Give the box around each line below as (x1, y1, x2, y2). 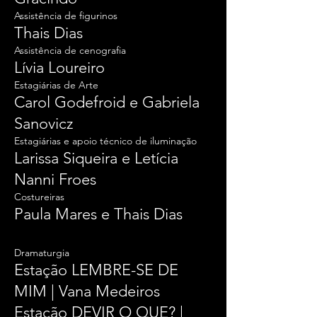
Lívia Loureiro (14, 58, 105, 77)
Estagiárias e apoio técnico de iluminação (14, 134, 197, 147)
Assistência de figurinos (14, 9, 117, 22)
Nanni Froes (14, 170, 96, 189)
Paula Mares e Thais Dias (14, 204, 183, 224)
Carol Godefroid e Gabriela (14, 93, 200, 112)
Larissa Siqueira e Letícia (14, 149, 178, 168)
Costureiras (14, 190, 64, 203)
